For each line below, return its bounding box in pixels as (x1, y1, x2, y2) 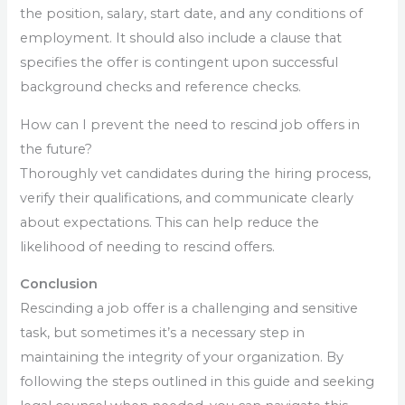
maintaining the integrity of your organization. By (20, 349, 344, 366)
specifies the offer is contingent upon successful (20, 53, 339, 71)
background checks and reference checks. (20, 78, 302, 95)
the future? (20, 140, 93, 157)
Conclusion (20, 276, 99, 293)
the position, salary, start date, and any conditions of (20, 5, 363, 22)
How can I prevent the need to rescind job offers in (20, 116, 361, 133)
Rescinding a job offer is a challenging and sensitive (20, 300, 359, 317)
